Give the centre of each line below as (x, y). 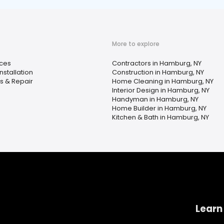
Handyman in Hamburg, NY (155, 99)
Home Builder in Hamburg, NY (159, 108)
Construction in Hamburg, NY (158, 72)
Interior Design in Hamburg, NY (161, 90)
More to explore (136, 44)
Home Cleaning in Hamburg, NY (163, 81)
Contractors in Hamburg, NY (157, 63)
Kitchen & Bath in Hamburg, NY (160, 117)
